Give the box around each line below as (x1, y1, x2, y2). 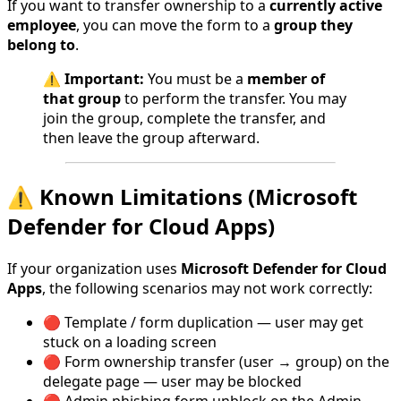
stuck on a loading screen (43, 332, 217, 353)
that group (43, 89, 121, 109)
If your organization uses (7, 259, 181, 279)
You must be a (144, 69, 247, 90)
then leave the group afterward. (43, 128, 260, 149)
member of (247, 69, 325, 90)
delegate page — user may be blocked (43, 371, 302, 392)
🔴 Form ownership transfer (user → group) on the (43, 352, 389, 372)
